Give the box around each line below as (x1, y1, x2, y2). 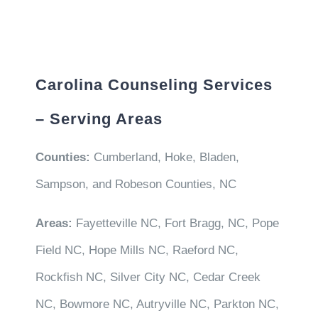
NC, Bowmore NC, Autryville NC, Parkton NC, (35, 297, 279, 311)
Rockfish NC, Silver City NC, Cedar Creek (35, 270, 261, 284)
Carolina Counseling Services (35, 75, 273, 94)
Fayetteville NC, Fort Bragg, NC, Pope (75, 216, 279, 230)
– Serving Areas (35, 109, 163, 128)
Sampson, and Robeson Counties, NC (35, 177, 236, 191)
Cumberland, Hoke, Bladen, (89, 150, 239, 164)
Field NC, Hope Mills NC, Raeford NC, (35, 243, 238, 257)
